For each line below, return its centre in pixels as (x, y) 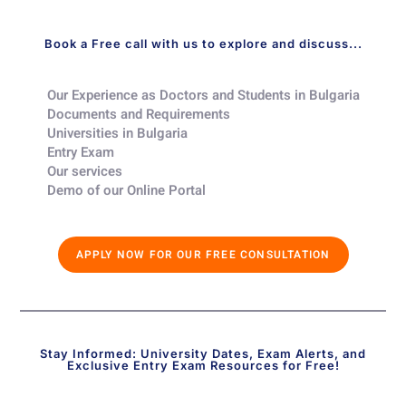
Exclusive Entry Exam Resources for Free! (203, 366)
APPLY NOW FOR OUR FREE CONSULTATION (203, 255)
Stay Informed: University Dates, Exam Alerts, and (203, 354)
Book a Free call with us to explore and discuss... (203, 44)
